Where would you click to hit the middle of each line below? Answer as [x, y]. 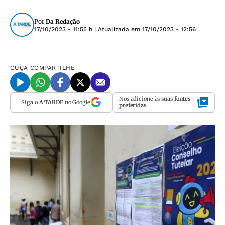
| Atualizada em [117, 29]
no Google [77, 102]
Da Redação [63, 21]
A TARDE [51, 102]
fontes [183, 99]
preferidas [133, 105]
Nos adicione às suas [147, 99]
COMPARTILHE [53, 68]
